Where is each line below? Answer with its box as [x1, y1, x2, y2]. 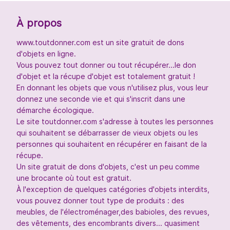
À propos [16, 17, 62, 30]
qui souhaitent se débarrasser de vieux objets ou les [16, 128, 198, 138]
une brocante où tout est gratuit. [16, 174, 131, 183]
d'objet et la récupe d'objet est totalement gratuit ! [16, 72, 195, 81]
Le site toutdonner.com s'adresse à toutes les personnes [16, 117, 214, 126]
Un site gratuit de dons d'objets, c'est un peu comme [16, 162, 200, 171]
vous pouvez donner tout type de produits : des [16, 196, 184, 205]
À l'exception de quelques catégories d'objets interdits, [16, 185, 209, 194]
